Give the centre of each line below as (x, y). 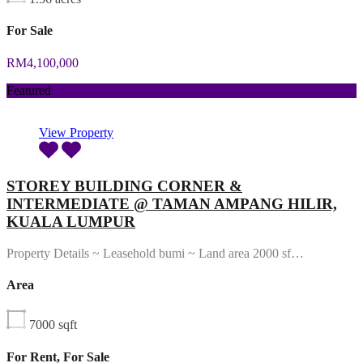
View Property (76, 132)
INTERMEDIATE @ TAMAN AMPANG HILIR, (172, 204)
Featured (29, 90)
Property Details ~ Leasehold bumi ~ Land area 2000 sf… (155, 253)
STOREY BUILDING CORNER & (124, 186)
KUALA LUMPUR (71, 222)
